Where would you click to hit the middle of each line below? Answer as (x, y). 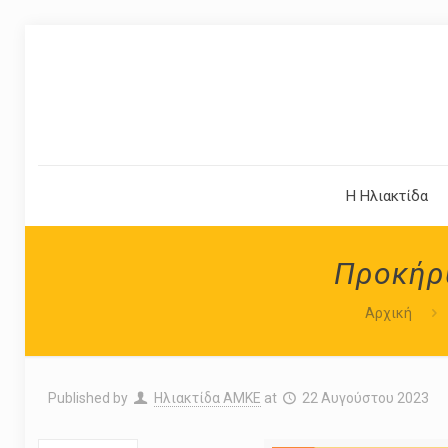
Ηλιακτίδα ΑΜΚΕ (207, 398)
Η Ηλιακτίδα (387, 196)
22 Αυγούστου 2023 (366, 398)
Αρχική (389, 313)
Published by (87, 398)
